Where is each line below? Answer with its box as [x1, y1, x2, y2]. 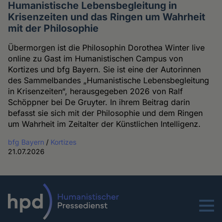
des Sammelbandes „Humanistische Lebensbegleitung [8, 75, 210, 86]
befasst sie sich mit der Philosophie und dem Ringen [8, 108, 203, 118]
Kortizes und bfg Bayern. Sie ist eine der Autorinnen [8, 64, 201, 75]
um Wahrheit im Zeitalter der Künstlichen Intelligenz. [8, 119, 201, 129]
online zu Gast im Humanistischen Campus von [8, 54, 183, 64]
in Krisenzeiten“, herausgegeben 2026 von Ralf [8, 86, 183, 97]
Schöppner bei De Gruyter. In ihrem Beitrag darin [8, 97, 190, 108]
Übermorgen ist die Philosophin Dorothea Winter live [8, 43, 205, 53]
